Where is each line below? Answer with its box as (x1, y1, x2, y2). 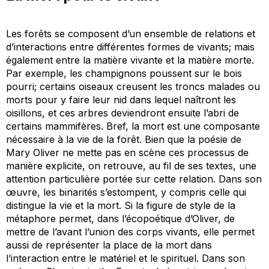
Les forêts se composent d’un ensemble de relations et (6, 27, 255, 40)
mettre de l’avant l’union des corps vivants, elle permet (6, 225, 255, 238)
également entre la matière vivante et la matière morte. (6, 53, 254, 66)
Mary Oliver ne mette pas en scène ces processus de (6, 146, 249, 159)
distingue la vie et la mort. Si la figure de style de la (6, 199, 235, 211)
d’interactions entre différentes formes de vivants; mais (6, 40, 255, 53)
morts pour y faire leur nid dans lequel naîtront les (6, 93, 236, 106)
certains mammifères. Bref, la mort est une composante (6, 119, 260, 132)
